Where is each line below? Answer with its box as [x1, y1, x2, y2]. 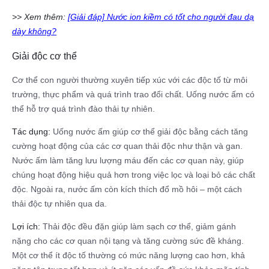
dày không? [12, 26, 56, 37]
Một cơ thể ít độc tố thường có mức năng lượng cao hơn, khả [12, 250, 245, 260]
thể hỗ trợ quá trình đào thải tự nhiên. [12, 103, 155, 113]
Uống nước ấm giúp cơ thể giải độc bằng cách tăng [50, 126, 248, 136]
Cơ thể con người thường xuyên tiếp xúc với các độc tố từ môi [12, 74, 247, 85]
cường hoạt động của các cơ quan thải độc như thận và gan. [12, 141, 243, 151]
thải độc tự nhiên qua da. [12, 198, 107, 208]
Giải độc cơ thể [12, 50, 77, 61]
